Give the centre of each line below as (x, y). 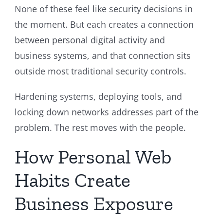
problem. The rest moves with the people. (100, 127)
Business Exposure (94, 203)
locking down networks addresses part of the (107, 112)
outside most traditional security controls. (100, 71)
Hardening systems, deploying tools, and (98, 96)
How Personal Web (93, 156)
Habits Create (73, 180)
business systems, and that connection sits (103, 55)
